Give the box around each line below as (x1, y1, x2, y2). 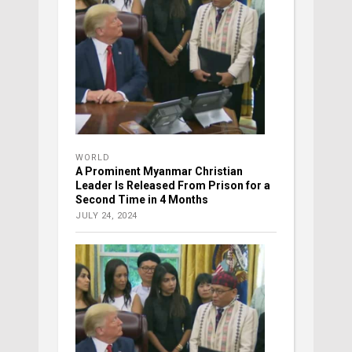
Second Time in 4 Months (75, 192, 208, 206)
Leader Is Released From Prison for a (75, 178, 270, 192)
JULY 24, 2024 (75, 210, 137, 221)
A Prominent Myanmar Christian (75, 164, 243, 178)
